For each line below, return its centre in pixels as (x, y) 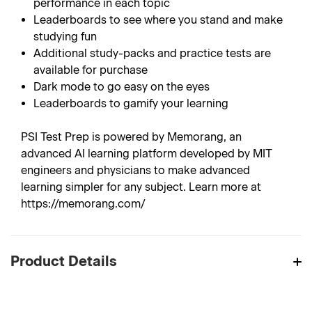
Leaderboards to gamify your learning (131, 103)
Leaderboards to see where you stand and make (158, 20)
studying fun (65, 37)
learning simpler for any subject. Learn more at (141, 187)
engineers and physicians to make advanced (135, 170)
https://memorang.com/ (83, 204)
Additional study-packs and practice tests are (153, 53)
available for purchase (91, 70)
